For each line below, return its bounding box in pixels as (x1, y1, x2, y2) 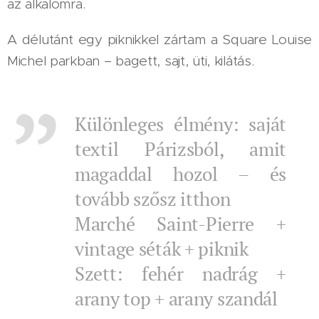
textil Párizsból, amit (75, 137, 286, 161)
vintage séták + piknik (75, 236, 249, 261)
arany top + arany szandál (75, 286, 278, 310)
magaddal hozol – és (75, 162, 286, 186)
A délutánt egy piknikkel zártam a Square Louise (7, 31, 312, 48)
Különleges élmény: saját (75, 112, 286, 136)
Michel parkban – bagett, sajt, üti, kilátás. (7, 53, 254, 69)
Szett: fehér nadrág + (75, 261, 286, 286)
